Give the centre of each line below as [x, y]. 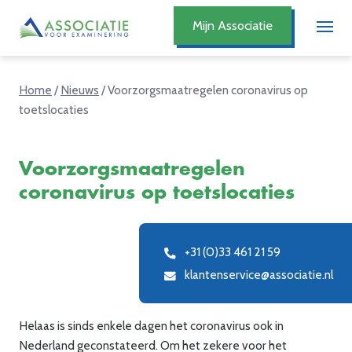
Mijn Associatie [232, 25]
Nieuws [80, 90]
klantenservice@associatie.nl [258, 275]
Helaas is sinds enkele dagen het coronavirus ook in [151, 326]
